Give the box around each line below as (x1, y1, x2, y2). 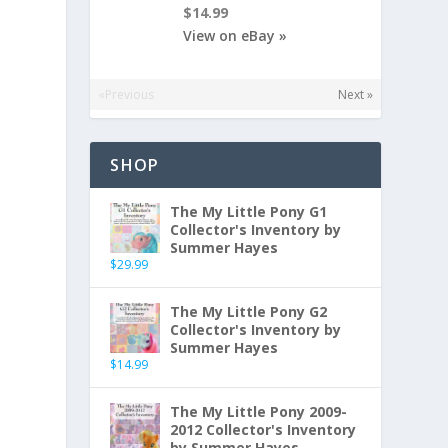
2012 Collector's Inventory (170, 420, 357, 440)
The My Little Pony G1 (170, 202, 328, 222)
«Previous (98, 86, 155, 104)
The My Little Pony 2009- (170, 402, 348, 422)
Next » (337, 86, 373, 104)
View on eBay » (183, 25, 288, 45)
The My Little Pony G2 (170, 302, 328, 322)
